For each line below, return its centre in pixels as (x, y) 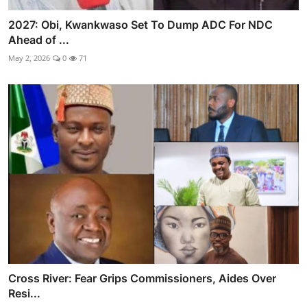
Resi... (24, 294)
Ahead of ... (39, 39)
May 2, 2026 (29, 58)
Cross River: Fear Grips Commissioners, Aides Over (142, 279)
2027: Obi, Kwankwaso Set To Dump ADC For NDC (140, 24)
